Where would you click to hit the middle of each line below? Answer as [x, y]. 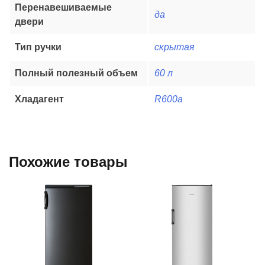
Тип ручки [38, 47]
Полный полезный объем [76, 73]
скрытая [174, 47]
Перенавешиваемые [63, 7]
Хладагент [39, 99]
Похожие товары [68, 162]
